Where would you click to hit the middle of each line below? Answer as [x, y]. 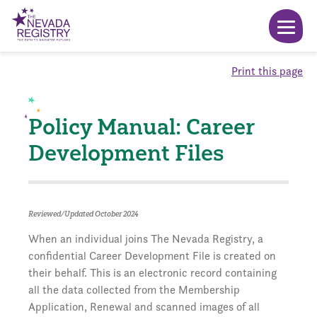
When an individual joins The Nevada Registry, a [146, 239]
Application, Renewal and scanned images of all [144, 307]
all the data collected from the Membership [134, 290]
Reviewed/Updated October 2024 [83, 214]
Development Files [126, 153]
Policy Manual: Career [141, 127]
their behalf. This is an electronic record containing [152, 273]
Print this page [267, 71]
